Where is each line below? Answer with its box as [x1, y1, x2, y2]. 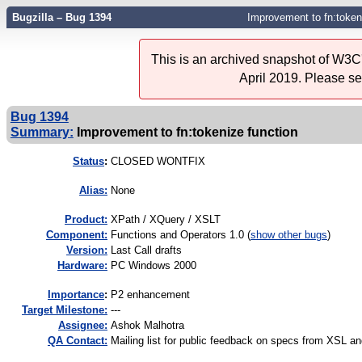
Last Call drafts [111, 244, 182, 257]
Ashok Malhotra [111, 319, 184, 332]
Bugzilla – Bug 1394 [11, 11, 112, 23]
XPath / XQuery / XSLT [111, 213, 221, 226]
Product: [65, 213, 107, 226]
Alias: [79, 184, 107, 197]
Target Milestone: [22, 304, 107, 317]
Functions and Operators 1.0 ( [111, 229, 250, 242]
